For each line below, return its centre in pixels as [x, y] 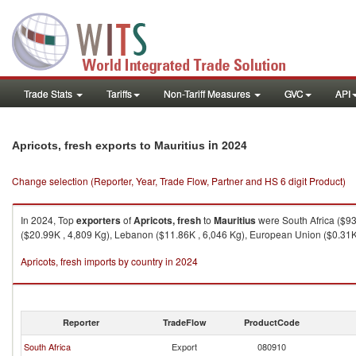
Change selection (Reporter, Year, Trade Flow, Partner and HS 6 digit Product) [179, 181]
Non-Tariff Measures [208, 93]
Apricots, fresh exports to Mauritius [108, 145]
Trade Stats [49, 93]
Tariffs [119, 93]
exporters [99, 220]
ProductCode [272, 322]
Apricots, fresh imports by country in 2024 [109, 261]
